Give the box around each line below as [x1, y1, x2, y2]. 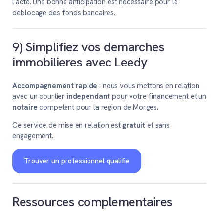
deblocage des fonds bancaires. [12, 8, 115, 18]
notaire [12, 102, 38, 112]
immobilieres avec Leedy [12, 53, 148, 70]
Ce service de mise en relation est [12, 120, 123, 131]
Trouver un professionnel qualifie [24, 156, 130, 166]
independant [66, 91, 110, 102]
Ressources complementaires [12, 193, 173, 210]
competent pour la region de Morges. [37, 102, 159, 112]
